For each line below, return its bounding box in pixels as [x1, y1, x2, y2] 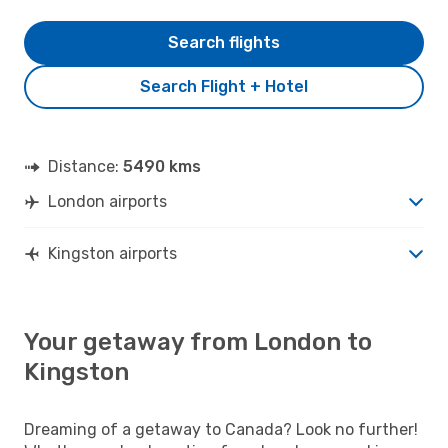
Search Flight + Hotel [140, 76, 308, 96]
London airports [48, 191, 167, 211]
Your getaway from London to [24, 327, 372, 356]
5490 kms [123, 156, 201, 176]
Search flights [168, 32, 280, 52]
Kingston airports [48, 243, 177, 263]
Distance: [48, 156, 123, 176]
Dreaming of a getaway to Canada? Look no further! [24, 419, 418, 439]
